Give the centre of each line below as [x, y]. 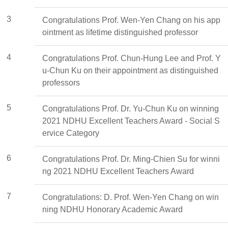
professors [61, 82]
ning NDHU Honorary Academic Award [112, 209]
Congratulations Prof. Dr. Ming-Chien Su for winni [131, 159]
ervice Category [71, 133]
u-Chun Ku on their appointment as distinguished [130, 70]
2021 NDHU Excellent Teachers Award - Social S [131, 121]
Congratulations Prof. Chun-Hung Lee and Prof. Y [132, 58]
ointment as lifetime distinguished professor [120, 32]
